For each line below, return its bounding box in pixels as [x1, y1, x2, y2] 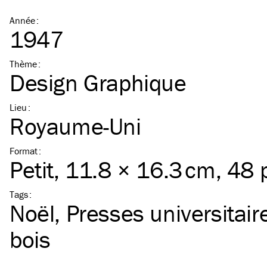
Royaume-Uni [10, 111, 141, 141]
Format [10, 145, 38, 157]
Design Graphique [10, 68, 187, 97]
